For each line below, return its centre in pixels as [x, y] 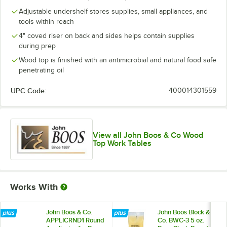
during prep [37, 46]
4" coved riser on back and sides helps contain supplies [107, 35]
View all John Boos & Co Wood [148, 135]
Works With [34, 187]
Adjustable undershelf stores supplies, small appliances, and [113, 11]
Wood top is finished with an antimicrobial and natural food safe [118, 60]
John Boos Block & [184, 212]
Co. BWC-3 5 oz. [181, 220]
